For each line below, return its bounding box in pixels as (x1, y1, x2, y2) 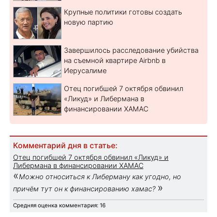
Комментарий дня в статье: (13, 140, 117, 150)
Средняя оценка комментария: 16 (13, 201, 106, 209)
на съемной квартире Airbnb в (64, 56, 166, 64)
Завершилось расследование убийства (64, 46, 199, 54)
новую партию (64, 17, 113, 26)
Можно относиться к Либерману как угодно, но (19, 172, 181, 181)
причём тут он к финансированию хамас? (13, 184, 157, 193)
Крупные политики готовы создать (64, 7, 182, 16)
